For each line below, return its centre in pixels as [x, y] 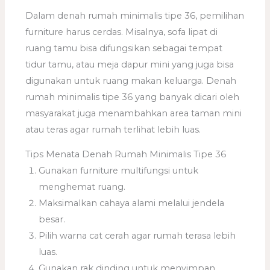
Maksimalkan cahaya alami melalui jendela [132, 203]
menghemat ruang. [82, 187]
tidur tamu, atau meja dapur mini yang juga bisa [130, 64]
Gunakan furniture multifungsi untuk [119, 171]
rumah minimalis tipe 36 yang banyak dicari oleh [133, 97]
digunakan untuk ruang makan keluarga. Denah [131, 80]
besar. [52, 220]
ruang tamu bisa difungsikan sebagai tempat [124, 48]
